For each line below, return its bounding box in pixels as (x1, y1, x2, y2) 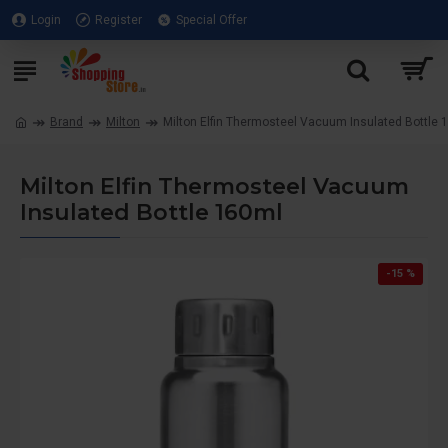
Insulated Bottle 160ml (20, 199, 283, 226)
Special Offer (176, 13, 247, 27)
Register (95, 13, 142, 27)
